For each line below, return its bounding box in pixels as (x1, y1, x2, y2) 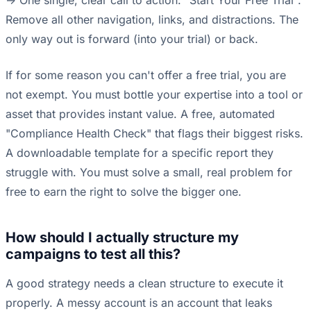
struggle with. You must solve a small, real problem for (6, 165, 292, 180)
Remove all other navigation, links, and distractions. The (6, 12, 299, 27)
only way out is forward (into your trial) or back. (6, 32, 258, 47)
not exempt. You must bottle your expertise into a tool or (6, 87, 303, 102)
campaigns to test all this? (6, 246, 180, 263)
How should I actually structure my (6, 229, 239, 246)
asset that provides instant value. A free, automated (6, 107, 275, 121)
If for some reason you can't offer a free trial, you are (6, 68, 286, 83)
